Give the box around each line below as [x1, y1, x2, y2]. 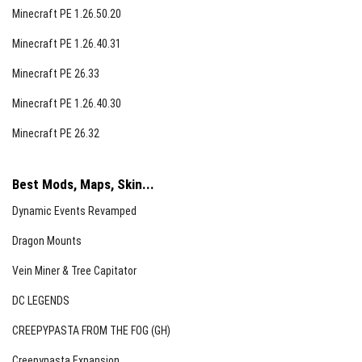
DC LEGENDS [12, 294, 69, 307]
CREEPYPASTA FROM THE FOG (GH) [12, 324, 170, 337]
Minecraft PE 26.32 [12, 127, 99, 140]
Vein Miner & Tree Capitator [12, 264, 137, 277]
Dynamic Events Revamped [12, 204, 137, 217]
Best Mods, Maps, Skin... [12, 176, 154, 192]
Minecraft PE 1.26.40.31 [12, 37, 121, 50]
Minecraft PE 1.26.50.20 [12, 7, 121, 20]
